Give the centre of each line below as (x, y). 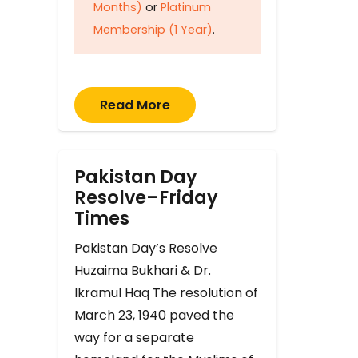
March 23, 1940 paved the (154, 315)
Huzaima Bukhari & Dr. (143, 270)
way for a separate (134, 337)
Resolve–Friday (146, 197)
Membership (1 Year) (153, 29)
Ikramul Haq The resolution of (166, 292)
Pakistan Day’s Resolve (146, 248)
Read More (135, 105)
